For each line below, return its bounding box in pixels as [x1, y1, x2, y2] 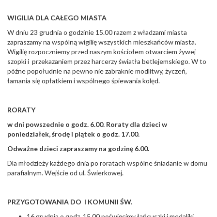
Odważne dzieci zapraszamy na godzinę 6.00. [7, 144, 149, 153]
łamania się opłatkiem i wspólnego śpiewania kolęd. [7, 77, 160, 85]
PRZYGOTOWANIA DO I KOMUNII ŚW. [7, 198, 132, 206]
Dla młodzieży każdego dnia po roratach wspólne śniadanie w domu [7, 159, 207, 168]
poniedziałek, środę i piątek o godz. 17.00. [7, 130, 139, 139]
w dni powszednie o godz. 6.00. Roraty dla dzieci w [7, 120, 167, 129]
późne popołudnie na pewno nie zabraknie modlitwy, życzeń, [7, 67, 188, 76]
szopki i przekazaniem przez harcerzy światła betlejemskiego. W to [7, 57, 206, 66]
